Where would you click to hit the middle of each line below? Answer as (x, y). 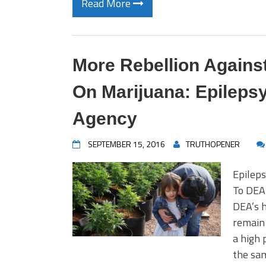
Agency (105, 118)
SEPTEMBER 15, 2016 (126, 144)
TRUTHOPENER (213, 144)
